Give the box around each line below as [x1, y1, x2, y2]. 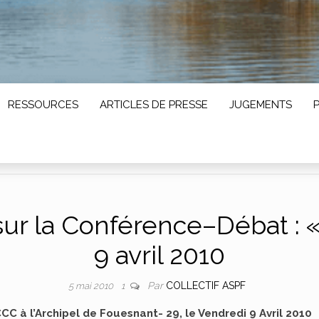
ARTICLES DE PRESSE [100, 98, 208, 111]
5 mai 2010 [68, 280, 115, 291]
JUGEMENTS [229, 98, 292, 111]
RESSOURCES [8, 98, 78, 111]
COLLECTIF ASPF [165, 279, 246, 291]
